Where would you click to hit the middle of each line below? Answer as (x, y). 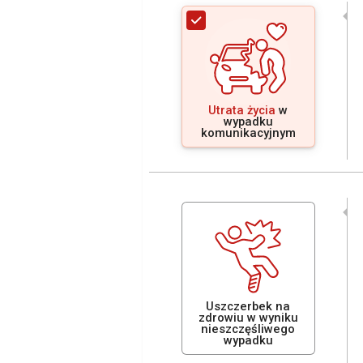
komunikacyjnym (248, 133)
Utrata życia (242, 110)
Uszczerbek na (248, 306)
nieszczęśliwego (248, 329)
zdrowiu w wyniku (248, 318)
